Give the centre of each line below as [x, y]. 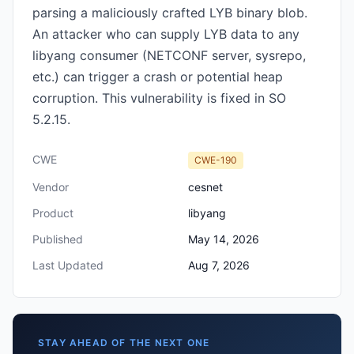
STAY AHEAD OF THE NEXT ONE [124, 343]
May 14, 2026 [224, 239]
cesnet [205, 187]
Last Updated [68, 265]
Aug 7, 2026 [219, 265]
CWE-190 [216, 160]
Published [58, 239]
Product [53, 213]
